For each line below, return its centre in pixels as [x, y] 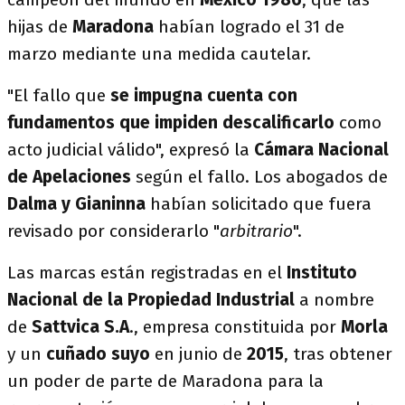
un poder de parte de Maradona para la [165, 381]
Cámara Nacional [319, 150]
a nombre [334, 300]
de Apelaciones [71, 177]
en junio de [198, 354]
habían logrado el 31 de [251, 27]
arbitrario [256, 231]
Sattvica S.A [80, 327]
